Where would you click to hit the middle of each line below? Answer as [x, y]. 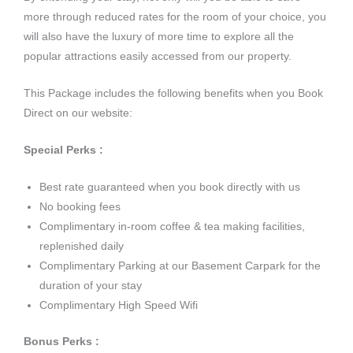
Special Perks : [63, 150]
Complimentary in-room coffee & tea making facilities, [172, 227]
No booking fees [80, 207]
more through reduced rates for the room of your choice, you [175, 17]
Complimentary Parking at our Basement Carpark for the [180, 266]
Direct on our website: [80, 113]
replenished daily [82, 246]
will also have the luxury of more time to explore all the [159, 37]
